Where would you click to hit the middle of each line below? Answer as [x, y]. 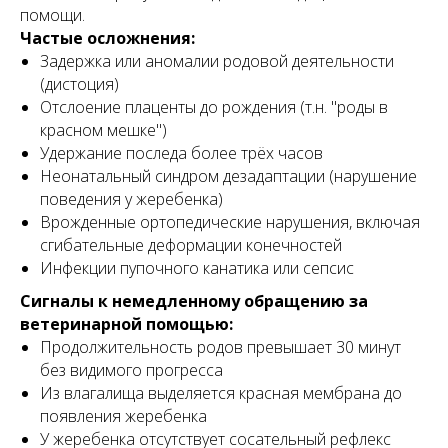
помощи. [52, 15]
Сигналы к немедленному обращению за [194, 301]
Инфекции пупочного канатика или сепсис [197, 268]
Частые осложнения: [107, 38]
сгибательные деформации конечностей [191, 245]
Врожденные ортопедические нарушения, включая [230, 222]
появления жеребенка [123, 416]
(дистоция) [79, 84]
